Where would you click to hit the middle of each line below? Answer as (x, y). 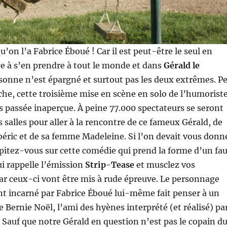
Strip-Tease (109, 165)
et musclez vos (164, 165)
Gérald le (181, 66)
